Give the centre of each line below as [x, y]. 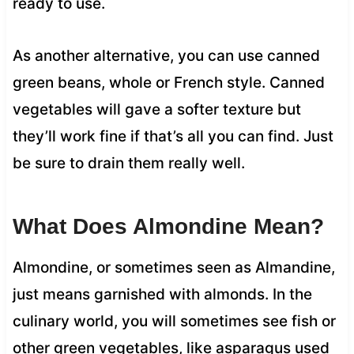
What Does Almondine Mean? [168, 226]
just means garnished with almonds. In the [162, 294]
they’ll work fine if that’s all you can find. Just [173, 136]
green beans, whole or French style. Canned [168, 82]
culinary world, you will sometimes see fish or [174, 321]
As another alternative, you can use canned [166, 55]
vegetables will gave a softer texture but [156, 109]
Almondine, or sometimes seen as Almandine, [173, 267]
